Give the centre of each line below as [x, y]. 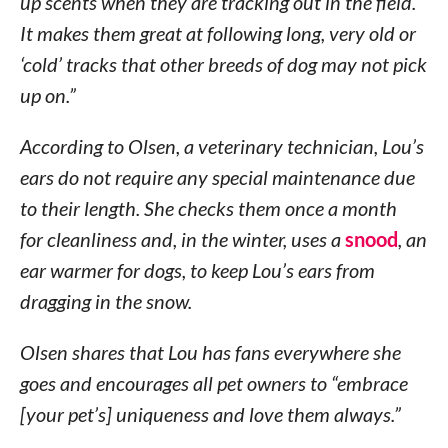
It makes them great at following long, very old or [217, 32]
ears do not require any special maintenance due [217, 176]
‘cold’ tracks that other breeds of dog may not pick [223, 63]
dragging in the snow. [105, 300]
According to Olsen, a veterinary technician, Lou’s [221, 145]
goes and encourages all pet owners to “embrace [213, 382]
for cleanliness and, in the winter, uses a [182, 238]
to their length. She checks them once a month [208, 207]
